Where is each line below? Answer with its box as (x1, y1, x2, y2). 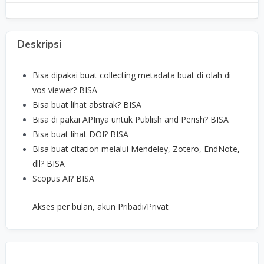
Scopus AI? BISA (32, 173, 95, 184)
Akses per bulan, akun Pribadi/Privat (32, 201, 169, 213)
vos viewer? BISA (32, 84, 98, 96)
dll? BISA (32, 158, 65, 170)
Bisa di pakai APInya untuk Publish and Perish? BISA (32, 114, 229, 126)
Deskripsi (17, 38, 62, 52)
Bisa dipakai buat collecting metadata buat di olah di (32, 70, 232, 81)
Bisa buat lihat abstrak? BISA (32, 99, 142, 111)
